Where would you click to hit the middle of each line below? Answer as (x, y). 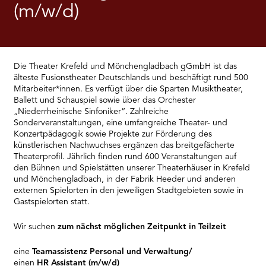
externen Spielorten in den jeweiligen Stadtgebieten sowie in (129, 191)
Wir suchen (36, 227)
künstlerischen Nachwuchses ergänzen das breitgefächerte (124, 146)
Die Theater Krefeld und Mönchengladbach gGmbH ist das (126, 67)
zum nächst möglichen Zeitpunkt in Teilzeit (142, 227)
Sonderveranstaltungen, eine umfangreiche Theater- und (121, 123)
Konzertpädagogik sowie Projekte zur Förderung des (113, 134)
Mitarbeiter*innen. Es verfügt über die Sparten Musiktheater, (129, 89)
